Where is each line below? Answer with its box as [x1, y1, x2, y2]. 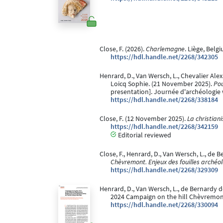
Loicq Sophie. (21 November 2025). [111, 80, 214, 89]
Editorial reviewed [116, 130, 171, 139]
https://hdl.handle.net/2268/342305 [111, 53, 218, 62]
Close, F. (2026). [99, 45, 146, 54]
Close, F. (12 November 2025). [99, 114, 187, 123]
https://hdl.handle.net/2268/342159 [111, 122, 218, 131]
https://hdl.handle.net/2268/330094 [111, 201, 218, 210]
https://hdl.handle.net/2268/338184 [111, 96, 218, 105]
